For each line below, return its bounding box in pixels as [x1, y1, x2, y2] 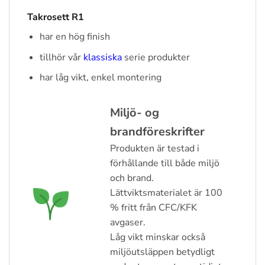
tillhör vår [39, 50, 83, 64]
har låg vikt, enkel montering [39, 71, 161, 85]
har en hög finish [39, 30, 110, 44]
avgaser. [110, 216, 146, 230]
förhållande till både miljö [110, 157, 219, 170]
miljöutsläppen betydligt [110, 245, 215, 259]
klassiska [83, 50, 122, 64]
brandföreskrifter [110, 124, 205, 140]
